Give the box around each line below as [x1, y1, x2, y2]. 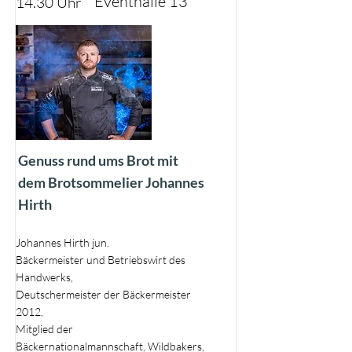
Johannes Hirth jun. [16, 236, 109, 249]
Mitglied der [16, 322, 73, 335]
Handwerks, [16, 270, 73, 284]
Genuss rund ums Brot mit [18, 152, 178, 169]
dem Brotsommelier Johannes [18, 174, 204, 191]
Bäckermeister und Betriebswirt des [16, 253, 185, 266]
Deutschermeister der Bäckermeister [16, 288, 191, 301]
